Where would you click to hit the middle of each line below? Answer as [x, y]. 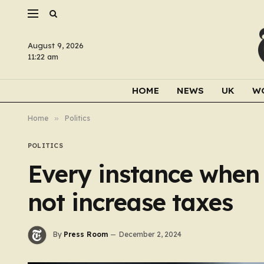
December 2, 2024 [150, 235]
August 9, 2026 [56, 45]
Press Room [86, 235]
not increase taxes [130, 202]
